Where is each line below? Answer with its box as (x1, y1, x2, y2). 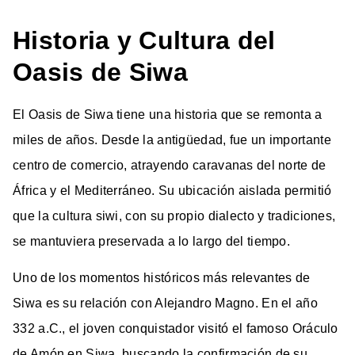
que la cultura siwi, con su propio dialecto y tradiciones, (13, 209, 336, 223)
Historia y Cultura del (13, 26, 276, 55)
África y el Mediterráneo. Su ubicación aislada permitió (13, 184, 332, 197)
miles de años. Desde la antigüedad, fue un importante (13, 133, 331, 147)
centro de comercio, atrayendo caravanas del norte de (13, 158, 326, 172)
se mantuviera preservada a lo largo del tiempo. (13, 235, 291, 248)
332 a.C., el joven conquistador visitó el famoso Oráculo (13, 322, 338, 335)
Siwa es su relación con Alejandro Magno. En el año (13, 296, 318, 310)
